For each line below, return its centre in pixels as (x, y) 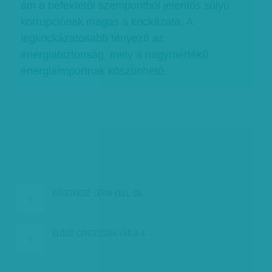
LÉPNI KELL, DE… (121, 193)
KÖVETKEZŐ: (72, 193)
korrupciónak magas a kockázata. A (107, 22)
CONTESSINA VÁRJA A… (114, 234)
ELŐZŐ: (64, 234)
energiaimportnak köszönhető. (94, 71)
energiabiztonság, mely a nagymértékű (115, 55)
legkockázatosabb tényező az (93, 39)
